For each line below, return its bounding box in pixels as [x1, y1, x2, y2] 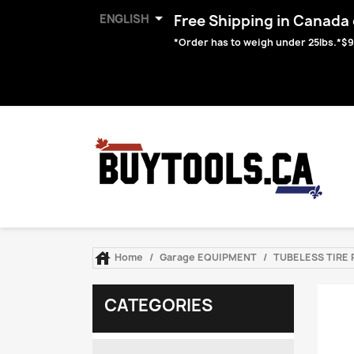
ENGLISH [100, 10, 149, 26]
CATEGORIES [104, 293, 213, 317]
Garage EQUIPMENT [160, 250, 257, 264]
